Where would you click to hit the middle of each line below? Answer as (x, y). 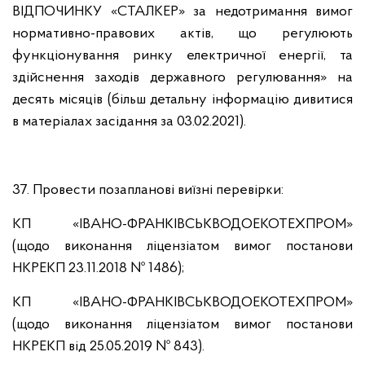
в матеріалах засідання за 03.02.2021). (129, 122)
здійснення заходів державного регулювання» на (182, 78)
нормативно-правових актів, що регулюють (182, 34)
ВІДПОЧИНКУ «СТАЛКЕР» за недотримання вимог (182, 12)
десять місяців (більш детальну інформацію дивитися (182, 100)
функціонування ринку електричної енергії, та (182, 56)
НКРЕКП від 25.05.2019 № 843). (108, 347)
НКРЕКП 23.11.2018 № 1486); (98, 268)
